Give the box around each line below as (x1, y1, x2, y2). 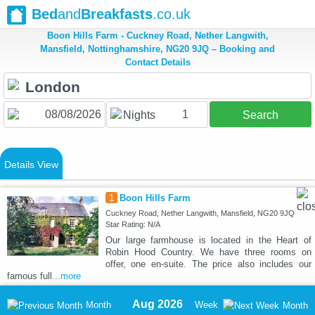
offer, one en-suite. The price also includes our (105, 259, 311, 270)
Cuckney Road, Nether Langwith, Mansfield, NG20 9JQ (105, 209, 295, 218)
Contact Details (124, 57, 191, 68)
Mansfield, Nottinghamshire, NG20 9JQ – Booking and (40, 44, 275, 55)
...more (52, 271, 81, 282)
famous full (7, 271, 52, 282)
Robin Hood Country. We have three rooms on (105, 247, 311, 258)
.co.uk (153, 6, 191, 22)
